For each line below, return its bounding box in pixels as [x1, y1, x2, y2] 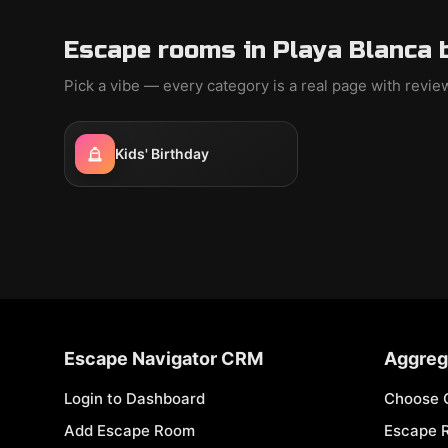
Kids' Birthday [115, 145, 209, 162]
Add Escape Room [64, 421, 195, 440]
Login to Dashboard [64, 389, 205, 408]
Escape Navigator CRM [64, 348, 263, 369]
